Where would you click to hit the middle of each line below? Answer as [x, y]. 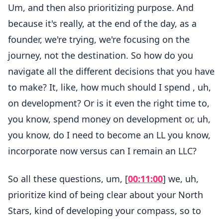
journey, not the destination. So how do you [101, 55]
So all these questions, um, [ [68, 179]
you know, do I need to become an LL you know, [109, 135]
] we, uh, [181, 179]
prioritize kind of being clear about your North [106, 195]
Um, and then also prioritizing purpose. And [101, 7]
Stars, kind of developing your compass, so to [105, 211]
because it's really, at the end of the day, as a [102, 23]
